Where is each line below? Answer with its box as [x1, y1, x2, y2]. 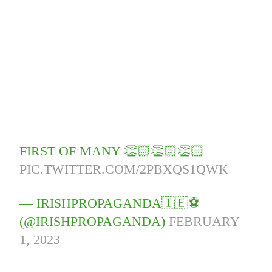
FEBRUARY [169, 213, 240, 229]
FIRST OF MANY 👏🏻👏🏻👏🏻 [19, 143, 205, 158]
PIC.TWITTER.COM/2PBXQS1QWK [19, 161, 229, 177]
